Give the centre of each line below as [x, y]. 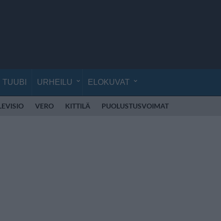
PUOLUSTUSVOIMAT [135, 106]
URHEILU [55, 82]
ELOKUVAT [109, 82]
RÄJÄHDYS [198, 106]
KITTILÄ [78, 106]
